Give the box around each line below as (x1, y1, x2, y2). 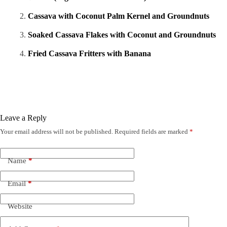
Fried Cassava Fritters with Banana (28, 49, 151, 58)
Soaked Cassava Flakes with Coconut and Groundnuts (28, 30, 216, 40)
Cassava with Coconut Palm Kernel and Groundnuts (28, 12, 209, 21)
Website (8, 202, 32, 210)
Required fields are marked (115, 128, 190, 136)
